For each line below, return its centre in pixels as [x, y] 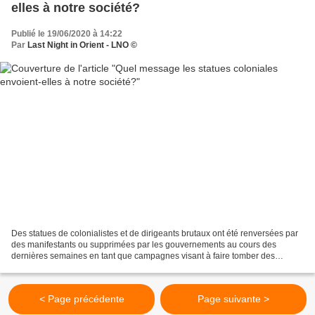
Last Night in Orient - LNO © [82, 45]
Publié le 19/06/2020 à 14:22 [67, 34]
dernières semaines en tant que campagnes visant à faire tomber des [143, 256]
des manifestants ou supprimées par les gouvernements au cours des [144, 244]
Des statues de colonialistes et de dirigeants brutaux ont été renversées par [155, 233]
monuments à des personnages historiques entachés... [116, 267]
